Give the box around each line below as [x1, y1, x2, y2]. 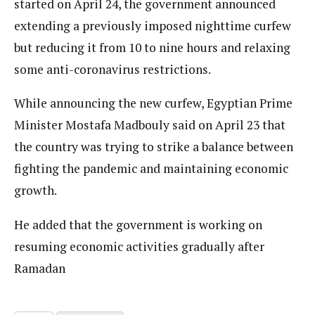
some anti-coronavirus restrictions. [14, 60, 211, 77]
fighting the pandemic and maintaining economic [14, 160, 288, 177]
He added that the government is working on [14, 216, 262, 233]
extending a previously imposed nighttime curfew [14, 17, 291, 34]
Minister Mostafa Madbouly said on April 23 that [14, 117, 285, 134]
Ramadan [14, 259, 65, 276]
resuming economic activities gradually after [14, 238, 264, 255]
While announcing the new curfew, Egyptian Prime [14, 95, 292, 112]
